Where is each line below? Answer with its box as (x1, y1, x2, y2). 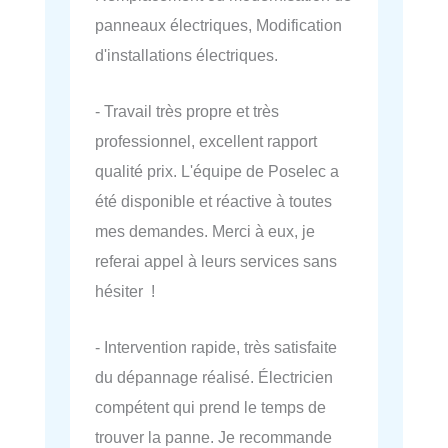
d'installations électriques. (95, 45, 278, 64)
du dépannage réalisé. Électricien (95, 368, 333, 387)
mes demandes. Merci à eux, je (95, 221, 315, 240)
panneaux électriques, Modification (95, 15, 342, 34)
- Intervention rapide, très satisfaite (95, 338, 337, 357)
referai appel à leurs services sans (95, 251, 337, 270)
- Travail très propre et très (95, 101, 279, 120)
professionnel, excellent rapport (95, 131, 317, 150)
